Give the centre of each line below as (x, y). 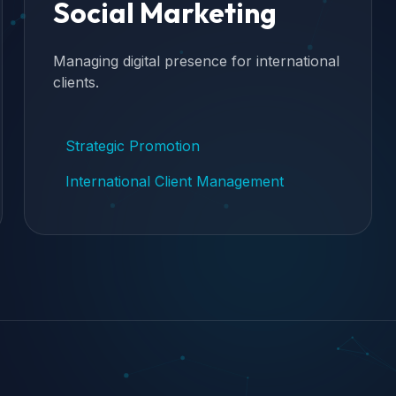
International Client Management (174, 181)
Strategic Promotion (132, 146)
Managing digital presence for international (196, 61)
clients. (76, 82)
